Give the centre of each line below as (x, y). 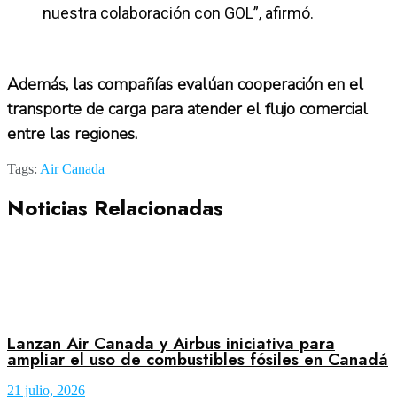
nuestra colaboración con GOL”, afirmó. (178, 12)
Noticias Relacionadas (115, 207)
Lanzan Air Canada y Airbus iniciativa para (171, 343)
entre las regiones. (105, 133)
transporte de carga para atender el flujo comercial (187, 109)
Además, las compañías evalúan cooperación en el (185, 84)
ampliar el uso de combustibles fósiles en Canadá (198, 359)
